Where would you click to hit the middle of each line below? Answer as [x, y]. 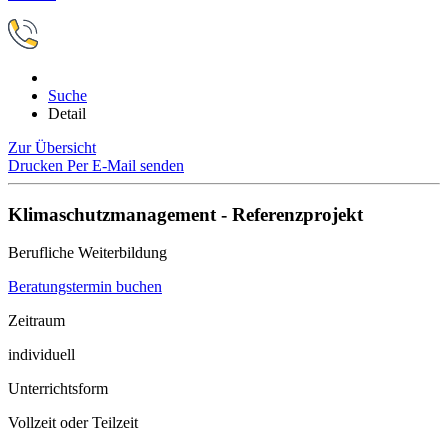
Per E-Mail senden [125, 165]
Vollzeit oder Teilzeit [73, 423]
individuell [41, 355]
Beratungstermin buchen [85, 287]
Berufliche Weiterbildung [87, 253]
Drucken [37, 165]
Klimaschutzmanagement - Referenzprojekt [185, 214]
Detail [67, 113]
